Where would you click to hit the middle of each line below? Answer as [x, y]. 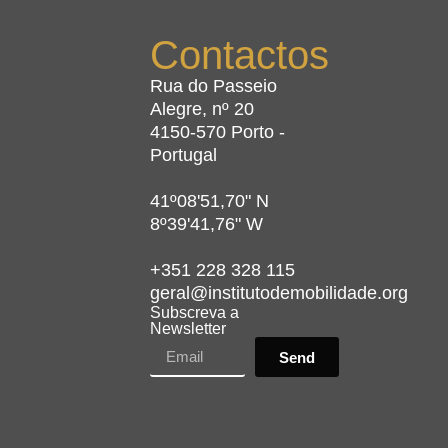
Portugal [183, 155]
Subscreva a [194, 313]
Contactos [239, 55]
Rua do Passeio [213, 86]
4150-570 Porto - [217, 132]
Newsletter [187, 329]
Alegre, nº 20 [201, 109]
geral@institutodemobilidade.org [278, 293]
